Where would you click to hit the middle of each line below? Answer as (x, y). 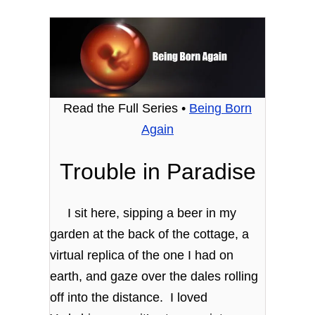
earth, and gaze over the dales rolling (154, 276)
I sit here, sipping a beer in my (143, 213)
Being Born (220, 109)
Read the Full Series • (126, 109)
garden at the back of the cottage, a (150, 234)
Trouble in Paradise (157, 172)
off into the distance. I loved (129, 297)
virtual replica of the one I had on (142, 255)
